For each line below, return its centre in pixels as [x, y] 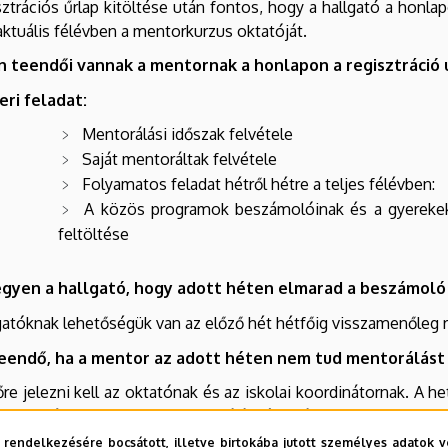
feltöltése [93, 234]
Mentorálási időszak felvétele [187, 134]
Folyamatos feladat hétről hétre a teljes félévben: [258, 184]
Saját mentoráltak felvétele [179, 159]
